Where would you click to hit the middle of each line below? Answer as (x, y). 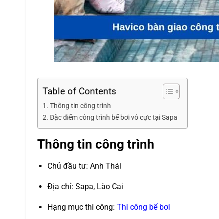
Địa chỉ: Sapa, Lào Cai (85, 186)
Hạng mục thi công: (82, 207)
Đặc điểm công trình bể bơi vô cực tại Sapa (113, 117)
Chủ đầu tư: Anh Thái (84, 166)
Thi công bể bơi (143, 207)
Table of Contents (79, 91)
